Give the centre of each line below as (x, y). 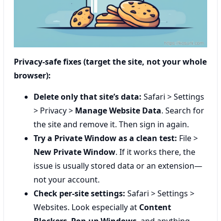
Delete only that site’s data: (88, 97)
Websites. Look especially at (86, 207)
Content (155, 207)
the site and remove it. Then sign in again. (111, 124)
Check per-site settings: (79, 193)
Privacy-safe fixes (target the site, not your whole (110, 62)
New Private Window (74, 152)
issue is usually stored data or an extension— (118, 166)
